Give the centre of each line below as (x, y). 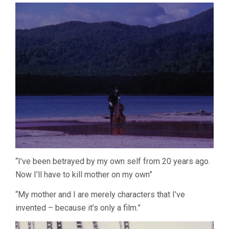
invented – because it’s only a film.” (78, 208)
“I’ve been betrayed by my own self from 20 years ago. (113, 161)
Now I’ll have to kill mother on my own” (84, 174)
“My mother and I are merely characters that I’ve (100, 194)
